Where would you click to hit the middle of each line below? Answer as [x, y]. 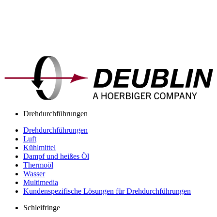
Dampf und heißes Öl [56, 156]
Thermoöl [38, 165]
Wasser [34, 174]
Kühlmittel [39, 148]
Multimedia [41, 183]
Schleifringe [42, 208]
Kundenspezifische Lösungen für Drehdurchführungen [107, 191]
